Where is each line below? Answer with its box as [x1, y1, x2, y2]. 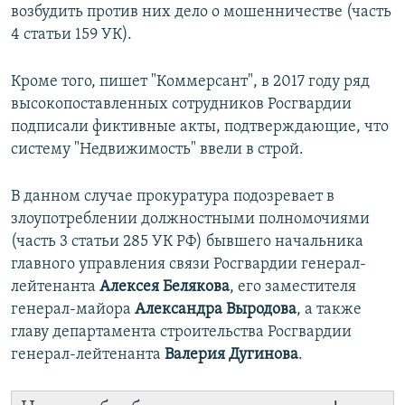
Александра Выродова [131, 301, 297, 319]
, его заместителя [230, 278, 356, 297]
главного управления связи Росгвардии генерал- [11, 256, 366, 274]
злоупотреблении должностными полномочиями [11, 211, 370, 229]
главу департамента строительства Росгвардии [11, 324, 352, 342]
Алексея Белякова [99, 278, 230, 297]
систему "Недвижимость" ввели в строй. [11, 141, 304, 159]
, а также [297, 301, 362, 319]
